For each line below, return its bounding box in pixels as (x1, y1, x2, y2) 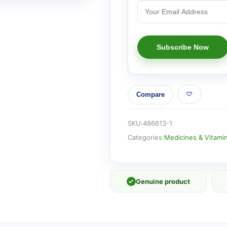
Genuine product (135, 177, 190, 185)
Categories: (127, 133, 164, 141)
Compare (136, 91, 165, 99)
